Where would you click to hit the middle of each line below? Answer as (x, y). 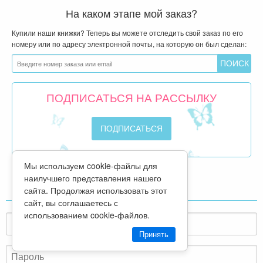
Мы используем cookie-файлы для (91, 166)
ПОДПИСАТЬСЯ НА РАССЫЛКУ (131, 97)
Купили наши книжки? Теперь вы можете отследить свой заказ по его (127, 32)
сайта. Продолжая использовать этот (95, 190)
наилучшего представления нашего (93, 178)
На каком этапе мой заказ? (131, 13)
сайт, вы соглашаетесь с (71, 203)
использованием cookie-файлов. (87, 215)
